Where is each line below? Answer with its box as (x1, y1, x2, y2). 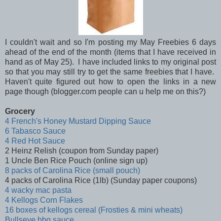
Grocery (5, 107, 35, 116)
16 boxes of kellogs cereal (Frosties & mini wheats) (5, 206, 183, 215)
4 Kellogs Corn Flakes (5, 196, 83, 205)
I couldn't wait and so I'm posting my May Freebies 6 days (5, 38, 216, 47)
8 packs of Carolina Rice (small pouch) (5, 166, 140, 175)
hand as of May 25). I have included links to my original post (5, 58, 216, 67)
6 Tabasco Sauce (5, 127, 66, 136)
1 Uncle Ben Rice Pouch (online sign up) (5, 156, 147, 165)
